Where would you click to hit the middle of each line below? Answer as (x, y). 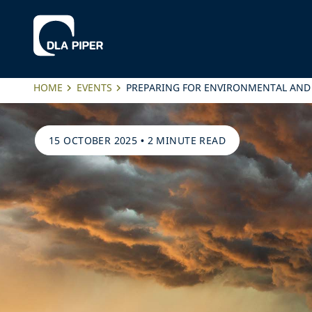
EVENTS (94, 87)
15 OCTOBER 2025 (93, 140)
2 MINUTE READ (187, 140)
